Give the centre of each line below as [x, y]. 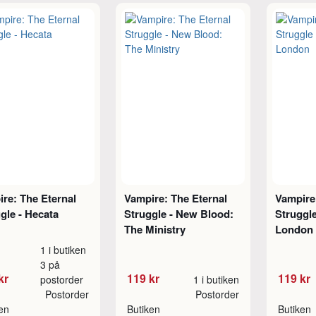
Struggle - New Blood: [179, 214]
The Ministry [155, 229]
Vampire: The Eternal [176, 198]
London [294, 229]
